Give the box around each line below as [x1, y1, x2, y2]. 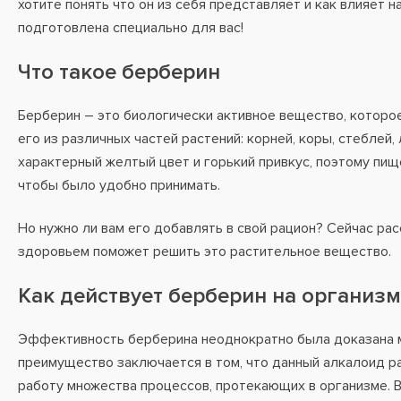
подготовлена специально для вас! [18, 19, 247, 37]
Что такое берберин [18, 59, 220, 85]
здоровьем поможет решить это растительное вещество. [18, 243, 395, 260]
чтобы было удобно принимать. [18, 176, 220, 194]
